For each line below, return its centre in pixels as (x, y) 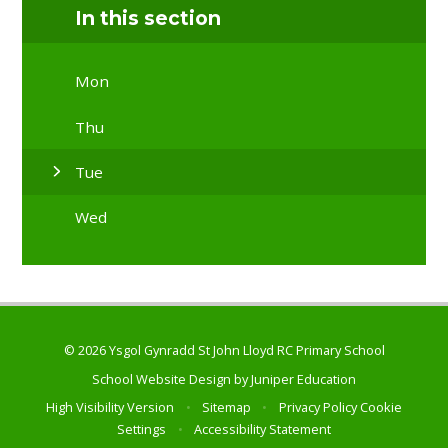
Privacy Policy (317, 406)
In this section (148, 17)
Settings (142, 428)
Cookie (380, 406)
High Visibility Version (110, 406)
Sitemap (226, 406)
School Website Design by (171, 378)
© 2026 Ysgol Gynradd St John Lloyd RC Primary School (224, 350)
